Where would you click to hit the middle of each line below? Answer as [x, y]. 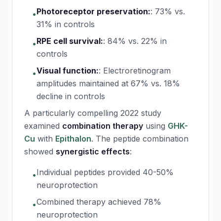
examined [43, 126]
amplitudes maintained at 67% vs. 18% [108, 83]
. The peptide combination [140, 139]
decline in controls [71, 96]
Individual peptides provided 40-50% [105, 172]
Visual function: [68, 71]
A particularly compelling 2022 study [93, 113]
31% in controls [66, 24]
